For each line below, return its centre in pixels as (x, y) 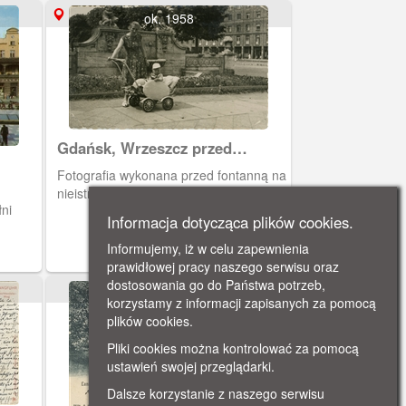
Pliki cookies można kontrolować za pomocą (233, 348)
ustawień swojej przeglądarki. (191, 366)
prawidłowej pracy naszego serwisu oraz (223, 266)
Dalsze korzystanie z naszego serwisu (216, 393)
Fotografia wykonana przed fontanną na (172, 175)
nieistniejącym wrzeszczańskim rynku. (165, 193)
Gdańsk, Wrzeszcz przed (145, 148)
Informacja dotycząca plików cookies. (230, 222)
